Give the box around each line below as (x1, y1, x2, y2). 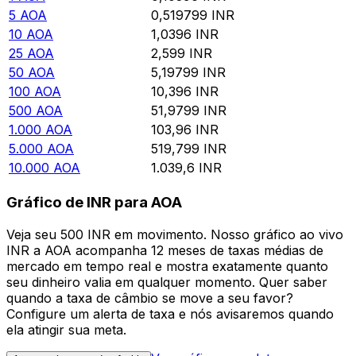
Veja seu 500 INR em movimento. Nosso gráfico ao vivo (6, 226, 343, 242)
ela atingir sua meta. (6, 321, 126, 338)
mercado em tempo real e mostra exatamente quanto (6, 257, 328, 274)
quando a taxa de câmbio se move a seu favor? (6, 289, 293, 306)
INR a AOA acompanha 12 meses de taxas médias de (6, 242, 323, 258)
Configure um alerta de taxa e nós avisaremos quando (6, 305, 334, 322)
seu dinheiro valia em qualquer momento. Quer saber (6, 273, 327, 290)
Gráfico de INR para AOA (6, 193, 182, 212)
